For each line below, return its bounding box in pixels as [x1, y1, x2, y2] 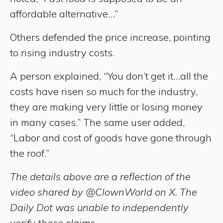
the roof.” [10, 146, 49, 159]
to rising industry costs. [10, 46, 114, 59]
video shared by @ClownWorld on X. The [10, 185, 197, 198]
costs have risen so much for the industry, [10, 85, 198, 98]
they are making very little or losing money [10, 100, 203, 113]
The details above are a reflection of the [10, 170, 191, 183]
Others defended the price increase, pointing [10, 30, 211, 43]
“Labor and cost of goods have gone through [10, 131, 212, 144]
